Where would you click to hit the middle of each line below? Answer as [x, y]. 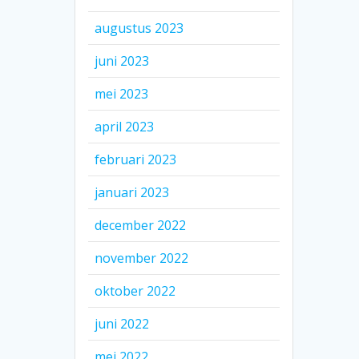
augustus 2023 [139, 28]
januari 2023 [132, 193]
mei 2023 [122, 94]
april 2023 [125, 127]
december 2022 [141, 226]
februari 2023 [136, 160]
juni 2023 [122, 61]
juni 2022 [122, 324]
